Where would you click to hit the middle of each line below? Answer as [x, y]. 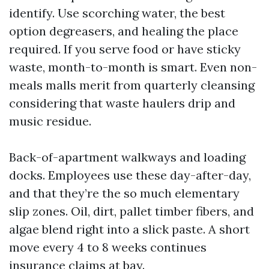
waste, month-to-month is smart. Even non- [133, 67]
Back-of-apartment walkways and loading [127, 157]
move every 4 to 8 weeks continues [108, 247]
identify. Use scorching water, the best [117, 13]
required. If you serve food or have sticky [125, 49]
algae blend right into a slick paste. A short [129, 229]
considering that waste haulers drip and [122, 103]
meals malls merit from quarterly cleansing [132, 85]
